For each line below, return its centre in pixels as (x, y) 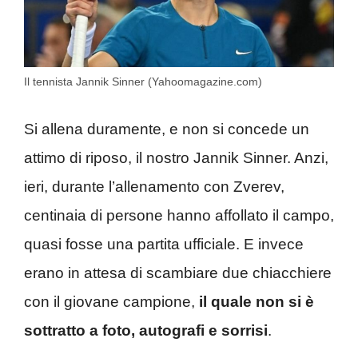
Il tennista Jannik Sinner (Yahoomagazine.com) (143, 81)
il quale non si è (257, 302)
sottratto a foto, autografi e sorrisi (146, 331)
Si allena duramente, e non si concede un (167, 129)
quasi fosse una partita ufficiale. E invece (164, 245)
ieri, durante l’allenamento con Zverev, (154, 187)
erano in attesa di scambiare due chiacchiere (178, 273)
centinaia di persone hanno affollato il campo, (179, 216)
